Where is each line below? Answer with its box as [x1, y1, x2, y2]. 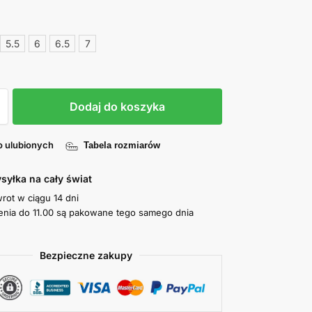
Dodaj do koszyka [70, 99, 166, 114]
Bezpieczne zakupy [40, 249, 133, 261]
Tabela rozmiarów [84, 139, 161, 150]
